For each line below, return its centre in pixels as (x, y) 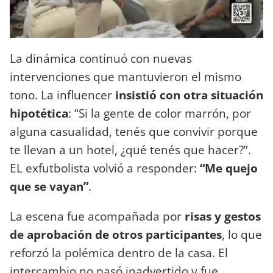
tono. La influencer (61, 94)
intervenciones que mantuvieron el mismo (126, 76)
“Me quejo (229, 168)
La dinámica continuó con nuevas (101, 58)
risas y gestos (223, 216)
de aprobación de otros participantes (116, 235)
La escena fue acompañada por (97, 216)
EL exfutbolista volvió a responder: (105, 168)
